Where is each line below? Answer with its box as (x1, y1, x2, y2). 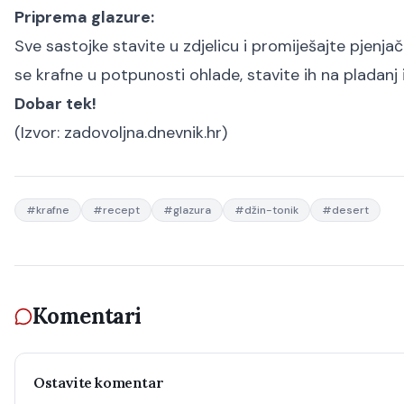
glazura (173, 203, 211, 217)
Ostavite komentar (33, 373, 164, 391)
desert (332, 203, 369, 217)
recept (103, 203, 140, 217)
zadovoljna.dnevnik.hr (64, 122, 222, 143)
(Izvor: (14, 122, 64, 143)
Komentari (32, 302, 142, 330)
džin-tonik (244, 203, 298, 217)
